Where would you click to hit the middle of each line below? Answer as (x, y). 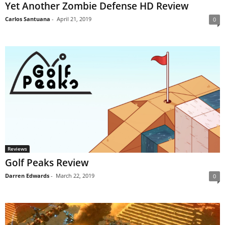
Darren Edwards (27, 176)
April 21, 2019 (74, 19)
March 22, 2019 (75, 176)
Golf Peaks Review (47, 163)
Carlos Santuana (28, 19)
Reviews (17, 149)
